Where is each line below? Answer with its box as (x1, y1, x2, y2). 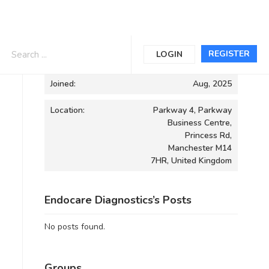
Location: (50, 104, 85, 116)
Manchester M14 (168, 142, 232, 154)
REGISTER (208, 48, 250, 59)
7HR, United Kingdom (151, 155, 232, 166)
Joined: (50, 78, 76, 89)
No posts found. (44, 221, 105, 232)
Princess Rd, (185, 130, 232, 141)
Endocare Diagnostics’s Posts (44, 193, 192, 207)
